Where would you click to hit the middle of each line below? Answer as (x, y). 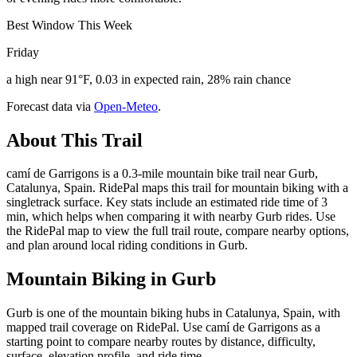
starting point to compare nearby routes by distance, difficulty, (161, 342)
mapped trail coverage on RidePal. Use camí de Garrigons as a (163, 328)
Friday (23, 52)
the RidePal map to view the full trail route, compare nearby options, (178, 231)
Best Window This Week (69, 25)
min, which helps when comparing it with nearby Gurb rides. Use (171, 217)
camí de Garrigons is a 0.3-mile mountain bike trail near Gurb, (162, 174)
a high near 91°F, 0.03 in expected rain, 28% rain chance (149, 79)
